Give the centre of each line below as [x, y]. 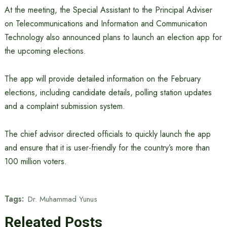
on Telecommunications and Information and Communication [106, 24]
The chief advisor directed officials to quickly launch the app [107, 134]
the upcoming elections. [45, 51]
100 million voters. [35, 161]
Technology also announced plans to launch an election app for [113, 37]
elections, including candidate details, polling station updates [108, 92]
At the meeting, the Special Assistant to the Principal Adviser [108, 10]
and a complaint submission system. [65, 106]
